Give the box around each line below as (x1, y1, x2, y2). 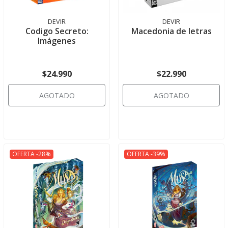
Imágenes (38, 35, 76, 46)
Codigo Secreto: (25, 25, 89, 37)
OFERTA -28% (12, 150, 51, 158)
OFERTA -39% (126, 150, 165, 158)
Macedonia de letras (131, 25, 212, 37)
